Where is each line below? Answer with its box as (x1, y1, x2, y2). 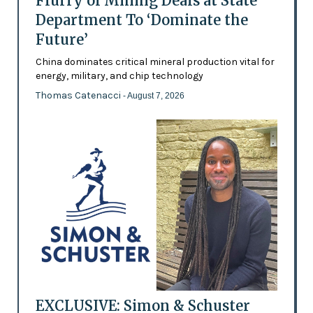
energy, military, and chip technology (35, 70, 203, 82)
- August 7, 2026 (122, 91, 184, 101)
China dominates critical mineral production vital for (35, 56, 275, 68)
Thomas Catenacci (35, 89, 123, 102)
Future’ (35, 31, 88, 49)
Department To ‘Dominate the (35, 11, 248, 29)
